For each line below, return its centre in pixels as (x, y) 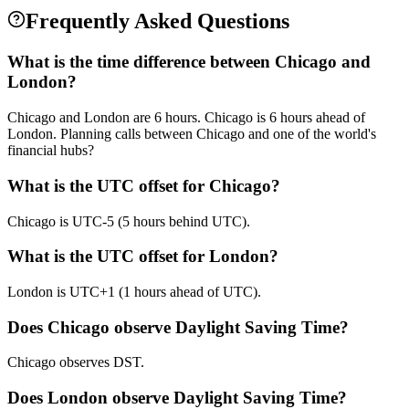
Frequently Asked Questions (157, 21)
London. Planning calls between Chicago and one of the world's (192, 134)
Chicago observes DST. (76, 362)
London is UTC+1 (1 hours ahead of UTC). (134, 291)
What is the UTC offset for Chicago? (144, 185)
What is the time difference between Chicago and (189, 62)
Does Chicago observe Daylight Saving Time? (178, 327)
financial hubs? (51, 151)
